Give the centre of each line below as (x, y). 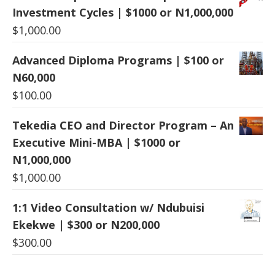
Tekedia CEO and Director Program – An (123, 125)
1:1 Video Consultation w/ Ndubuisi (108, 207)
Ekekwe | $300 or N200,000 (86, 224)
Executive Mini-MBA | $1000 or (96, 142)
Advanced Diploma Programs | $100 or (118, 60)
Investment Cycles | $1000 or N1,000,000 (123, 12)
